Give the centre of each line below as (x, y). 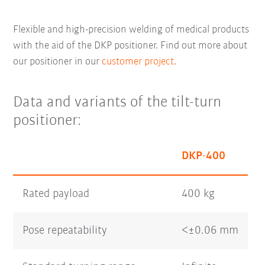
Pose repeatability (65, 230)
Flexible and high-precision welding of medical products (131, 30)
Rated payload (56, 194)
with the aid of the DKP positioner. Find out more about (130, 46)
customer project (138, 62)
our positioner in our (58, 62)
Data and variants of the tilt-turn (117, 103)
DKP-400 (204, 156)
